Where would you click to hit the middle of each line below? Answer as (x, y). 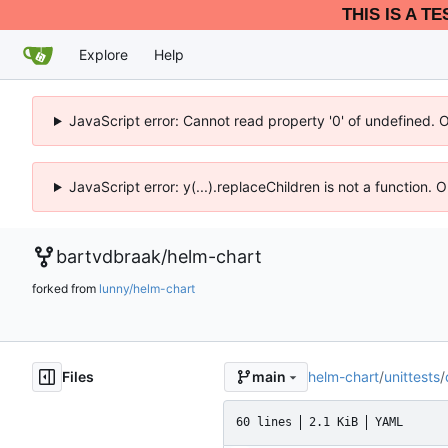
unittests (411, 376)
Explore (103, 54)
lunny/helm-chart (147, 288)
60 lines (264, 422)
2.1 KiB (333, 422)
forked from (65, 288)
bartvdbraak (108, 256)
